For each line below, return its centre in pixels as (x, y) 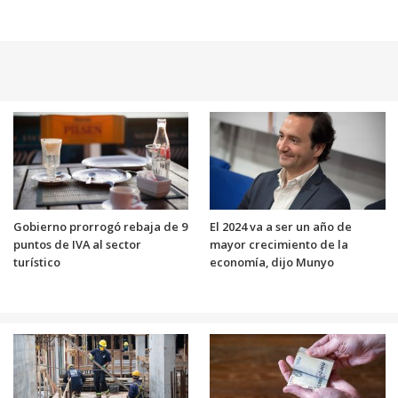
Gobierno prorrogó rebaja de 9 (100, 226)
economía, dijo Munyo (272, 262)
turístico (36, 262)
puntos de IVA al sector (77, 244)
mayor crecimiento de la (279, 244)
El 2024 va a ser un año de (281, 226)
